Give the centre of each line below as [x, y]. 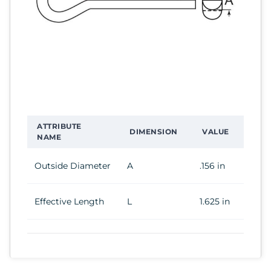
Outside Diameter [73, 165]
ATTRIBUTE [59, 126]
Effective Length [69, 201]
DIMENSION [154, 131]
